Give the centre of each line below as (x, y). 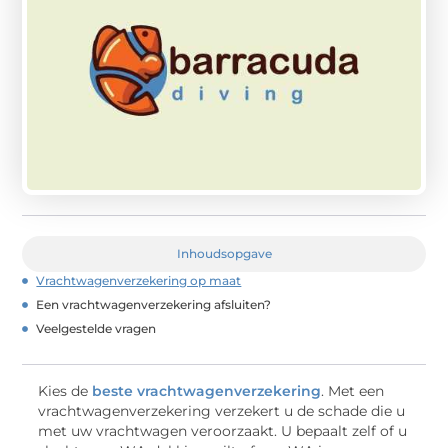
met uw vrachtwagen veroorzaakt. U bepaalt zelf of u (223, 431)
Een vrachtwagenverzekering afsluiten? (154, 305)
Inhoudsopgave (224, 254)
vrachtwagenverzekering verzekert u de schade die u (222, 411)
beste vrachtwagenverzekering (207, 391)
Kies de (65, 391)
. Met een (353, 391)
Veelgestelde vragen (96, 329)
